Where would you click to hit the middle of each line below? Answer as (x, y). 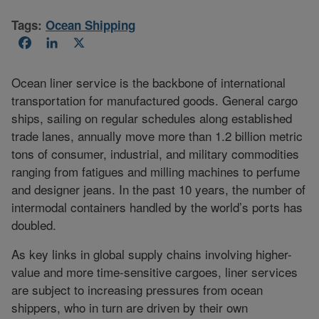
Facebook (61, 44)
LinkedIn (84, 44)
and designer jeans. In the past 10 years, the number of (158, 189)
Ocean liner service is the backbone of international (148, 82)
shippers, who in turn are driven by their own (130, 307)
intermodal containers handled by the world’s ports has (157, 206)
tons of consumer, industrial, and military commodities (155, 153)
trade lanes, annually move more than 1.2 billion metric (157, 135)
